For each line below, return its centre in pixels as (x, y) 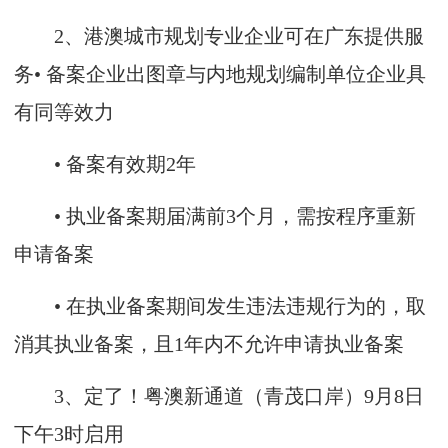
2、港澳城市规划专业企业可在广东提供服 (219, 36)
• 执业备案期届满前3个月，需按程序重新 (215, 216)
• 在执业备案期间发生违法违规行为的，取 (220, 306)
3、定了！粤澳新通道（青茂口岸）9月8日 (219, 396)
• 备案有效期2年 (105, 164)
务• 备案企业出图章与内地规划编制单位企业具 (220, 74)
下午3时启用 (69, 434)
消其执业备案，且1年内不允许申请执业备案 (209, 344)
